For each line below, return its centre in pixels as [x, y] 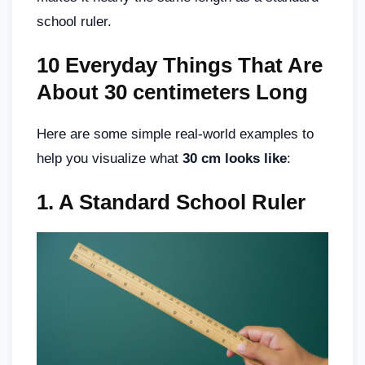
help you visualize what [110, 158]
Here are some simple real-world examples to [175, 134]
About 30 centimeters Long [172, 92]
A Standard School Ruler [182, 202]
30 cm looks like [235, 158]
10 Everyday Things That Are [180, 65]
